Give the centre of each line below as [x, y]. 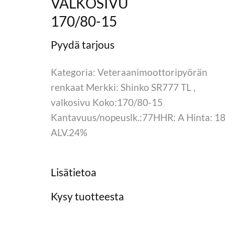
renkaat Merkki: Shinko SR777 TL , [123, 87]
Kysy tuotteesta [88, 196]
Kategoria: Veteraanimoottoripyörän [129, 72]
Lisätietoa [74, 172]
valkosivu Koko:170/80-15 [107, 102]
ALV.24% [69, 132]
